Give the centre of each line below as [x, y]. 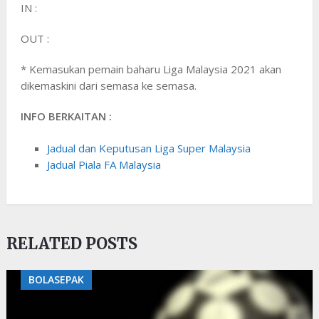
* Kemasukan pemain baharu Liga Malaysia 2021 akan [151, 69]
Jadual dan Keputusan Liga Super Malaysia [149, 148]
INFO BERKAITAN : [66, 116]
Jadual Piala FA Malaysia [104, 165]
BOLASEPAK [56, 279]
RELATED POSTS [72, 243]
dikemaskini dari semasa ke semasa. [108, 85]
